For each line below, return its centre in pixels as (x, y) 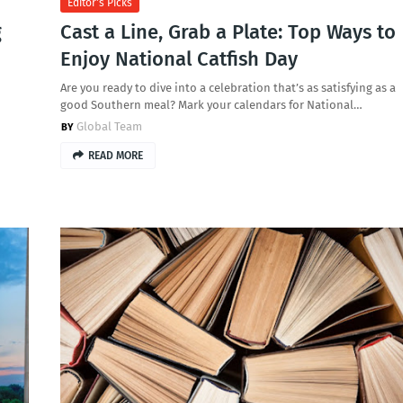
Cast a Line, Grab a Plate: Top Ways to (228, 32)
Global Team (109, 126)
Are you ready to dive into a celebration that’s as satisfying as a (228, 88)
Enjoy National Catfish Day (179, 59)
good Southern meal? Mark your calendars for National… (211, 105)
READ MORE (115, 156)
